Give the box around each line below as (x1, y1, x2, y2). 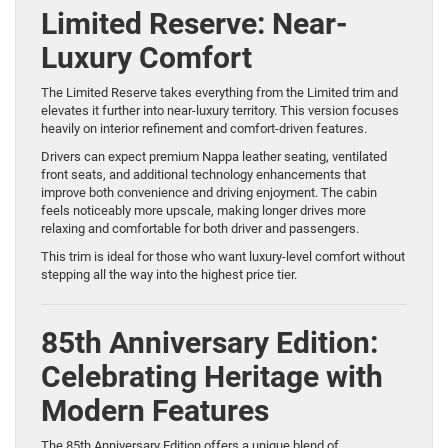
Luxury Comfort (41, 40, 252, 76)
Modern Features (41, 393, 269, 429)
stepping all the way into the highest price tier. (41, 267, 297, 283)
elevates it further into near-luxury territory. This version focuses (41, 103, 399, 119)
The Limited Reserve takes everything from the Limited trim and (41, 85, 398, 101)
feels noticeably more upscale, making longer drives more (41, 203, 366, 219)
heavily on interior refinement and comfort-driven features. (41, 121, 367, 137)
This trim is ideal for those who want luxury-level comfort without (41, 249, 405, 265)
